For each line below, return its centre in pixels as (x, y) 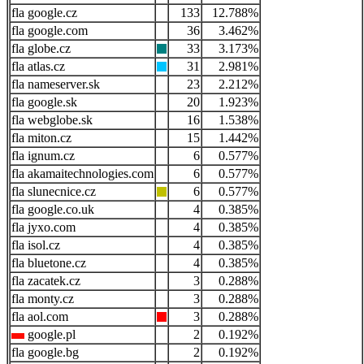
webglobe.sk (58, 120)
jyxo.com (50, 227)
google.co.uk (59, 210)
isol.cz (42, 245)
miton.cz (48, 138)
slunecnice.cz (60, 192)
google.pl (50, 335)
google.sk (51, 102)
